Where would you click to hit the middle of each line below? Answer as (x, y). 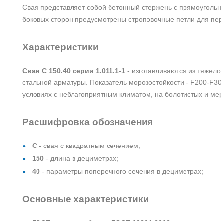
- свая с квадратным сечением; (89, 146)
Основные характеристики (86, 199)
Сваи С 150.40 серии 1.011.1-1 (74, 71)
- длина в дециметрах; (81, 158)
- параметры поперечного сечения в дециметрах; (122, 171)
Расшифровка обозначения (88, 122)
